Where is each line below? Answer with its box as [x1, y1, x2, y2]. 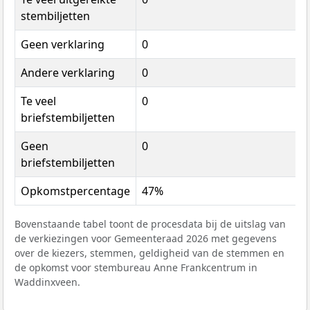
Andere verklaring [21, 65, 115, 81]
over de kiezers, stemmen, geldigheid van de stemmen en [15, 246, 284, 260]
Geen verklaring [21, 37, 104, 53]
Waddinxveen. [15, 275, 80, 289]
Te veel [21, 93, 56, 109]
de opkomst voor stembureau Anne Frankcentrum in [15, 261, 257, 275]
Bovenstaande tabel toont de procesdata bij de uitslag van [15, 217, 286, 231]
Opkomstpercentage [21, 183, 130, 199]
